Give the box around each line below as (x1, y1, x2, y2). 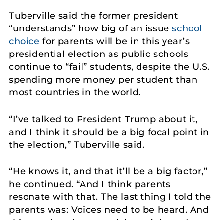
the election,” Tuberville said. (9, 139, 145, 150)
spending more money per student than (9, 74, 198, 85)
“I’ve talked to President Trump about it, (9, 113, 198, 125)
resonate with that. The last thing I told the (9, 192, 212, 203)
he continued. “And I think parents (9, 179, 171, 190)
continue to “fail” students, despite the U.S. (9, 61, 210, 72)
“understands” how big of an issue (9, 23, 172, 34)
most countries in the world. (9, 86, 141, 98)
